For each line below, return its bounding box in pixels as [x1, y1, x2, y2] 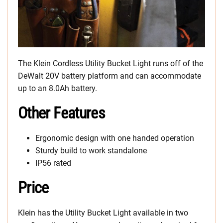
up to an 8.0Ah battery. [18, 84, 97, 94]
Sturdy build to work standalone [35, 146, 147, 156]
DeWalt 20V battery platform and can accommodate [18, 71, 201, 81]
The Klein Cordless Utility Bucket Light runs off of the [18, 59, 203, 69]
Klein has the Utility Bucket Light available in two [18, 208, 188, 218]
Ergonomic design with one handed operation [35, 133, 194, 143]
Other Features [18, 104, 106, 123]
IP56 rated [35, 158, 71, 168]
